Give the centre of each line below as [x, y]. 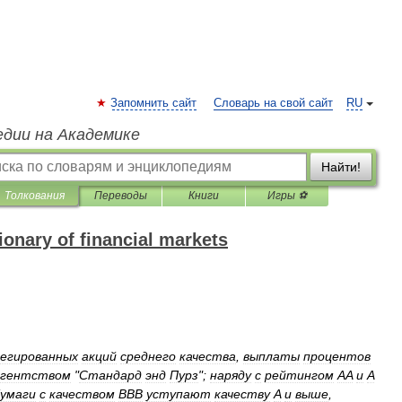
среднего [148, 356]
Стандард [110, 375]
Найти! [341, 167]
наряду [231, 375]
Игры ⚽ [287, 196]
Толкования [35, 196]
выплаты [271, 356]
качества [208, 356]
